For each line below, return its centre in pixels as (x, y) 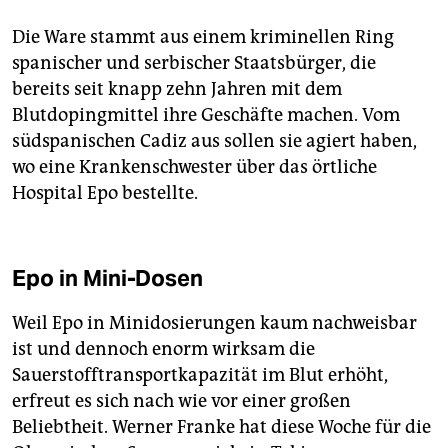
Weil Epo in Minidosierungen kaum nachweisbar (214, 323)
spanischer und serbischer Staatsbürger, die (194, 63)
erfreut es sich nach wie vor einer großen (181, 401)
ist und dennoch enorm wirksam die (163, 349)
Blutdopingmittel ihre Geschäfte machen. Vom (206, 115)
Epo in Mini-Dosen (108, 278)
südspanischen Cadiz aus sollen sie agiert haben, (214, 141)
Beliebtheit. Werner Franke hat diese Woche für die (221, 427)
